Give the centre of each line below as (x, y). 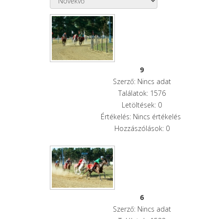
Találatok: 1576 (142, 93)
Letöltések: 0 (142, 105)
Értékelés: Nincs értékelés (142, 117)
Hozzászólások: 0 (142, 129)
